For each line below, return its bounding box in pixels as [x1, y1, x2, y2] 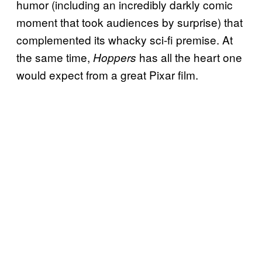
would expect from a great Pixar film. [16, 66, 198, 82]
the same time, [16, 49, 93, 65]
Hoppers [93, 49, 136, 65]
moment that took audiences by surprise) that [16, 13, 243, 30]
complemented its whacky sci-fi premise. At [16, 31, 233, 47]
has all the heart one [136, 49, 242, 65]
